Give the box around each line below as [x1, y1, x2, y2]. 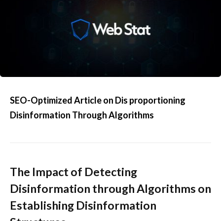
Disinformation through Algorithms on [10, 182, 211, 195]
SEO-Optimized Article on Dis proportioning [10, 95, 185, 106]
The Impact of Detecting [10, 165, 137, 179]
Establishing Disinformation [10, 198, 156, 212]
